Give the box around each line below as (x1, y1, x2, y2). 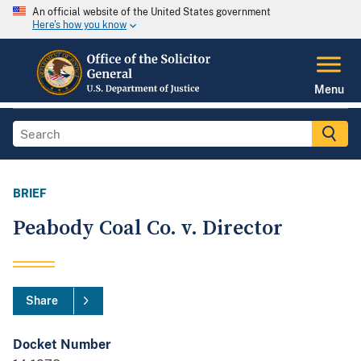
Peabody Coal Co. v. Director (13, 215, 283, 243)
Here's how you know (32, 19, 127, 31)
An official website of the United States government (32, 6, 271, 18)
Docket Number (13, 337, 111, 353)
